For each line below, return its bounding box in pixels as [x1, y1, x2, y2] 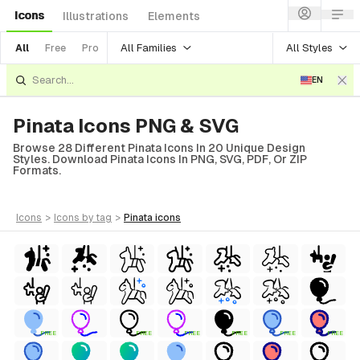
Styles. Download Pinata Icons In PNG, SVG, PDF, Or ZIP [13, 153, 307, 166]
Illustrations [63, 10, 129, 22]
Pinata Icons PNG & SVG [13, 115, 239, 137]
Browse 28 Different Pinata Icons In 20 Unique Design [13, 141, 305, 154]
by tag [82, 212, 112, 223]
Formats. [13, 164, 61, 177]
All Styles [286, 41, 333, 54]
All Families [121, 41, 177, 54]
